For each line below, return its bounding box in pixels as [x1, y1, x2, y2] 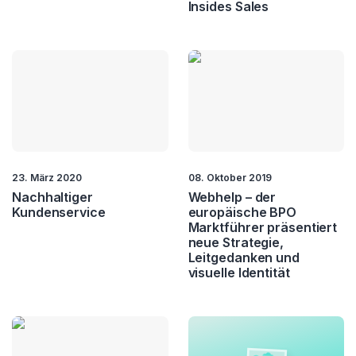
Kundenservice [12, 203, 106, 220]
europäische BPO [188, 203, 297, 220]
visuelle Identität [188, 264, 290, 281]
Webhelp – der [188, 188, 277, 205]
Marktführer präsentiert [188, 219, 338, 235]
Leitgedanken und [188, 249, 300, 265]
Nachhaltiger [12, 188, 93, 205]
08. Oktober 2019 [188, 171, 272, 184]
